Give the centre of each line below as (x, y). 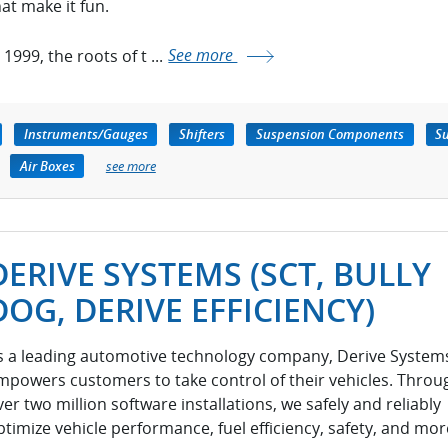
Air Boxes (47, 165)
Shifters (201, 134)
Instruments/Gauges (85, 134)
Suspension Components (330, 134)
